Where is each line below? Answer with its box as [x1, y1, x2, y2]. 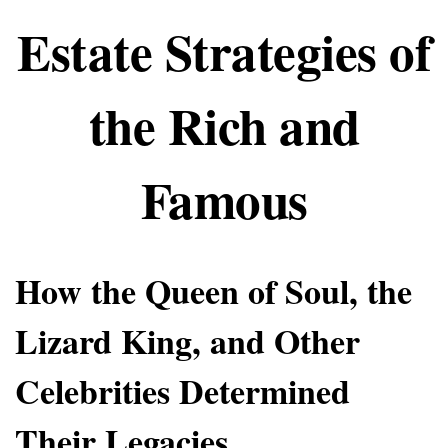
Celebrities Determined [15, 366, 350, 416]
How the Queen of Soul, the [15, 266, 412, 316]
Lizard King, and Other [15, 316, 360, 366]
